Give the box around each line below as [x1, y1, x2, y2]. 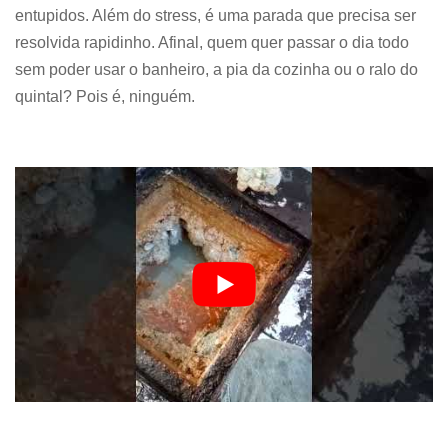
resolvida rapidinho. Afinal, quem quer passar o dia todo [15, 33, 409, 51]
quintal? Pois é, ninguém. [15, 87, 195, 105]
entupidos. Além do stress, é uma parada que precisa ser [15, 6, 416, 24]
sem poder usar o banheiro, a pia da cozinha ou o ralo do [15, 60, 418, 78]
